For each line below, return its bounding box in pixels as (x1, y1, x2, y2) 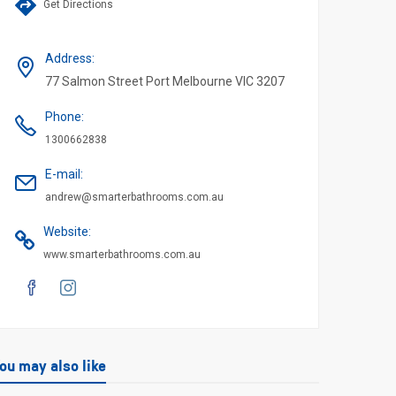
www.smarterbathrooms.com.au (43, 248, 201, 261)
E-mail (45, 167, 80, 181)
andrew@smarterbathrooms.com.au (45, 191, 224, 203)
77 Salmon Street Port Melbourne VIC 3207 (45, 73, 285, 88)
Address (45, 51, 92, 65)
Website (43, 225, 88, 239)
